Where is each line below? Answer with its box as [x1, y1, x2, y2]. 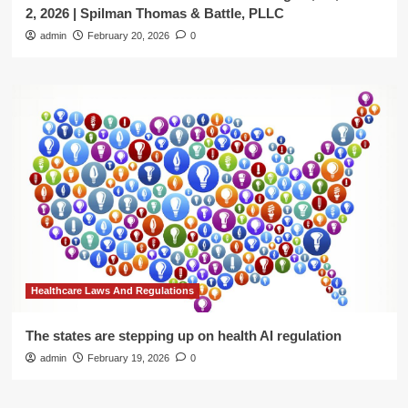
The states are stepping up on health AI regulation [25, 328, 342, 343]
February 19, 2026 [87, 352, 169, 363]
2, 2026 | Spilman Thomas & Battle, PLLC [25, 5, 284, 21]
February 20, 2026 [87, 30, 169, 41]
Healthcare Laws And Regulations [30, 285, 194, 296]
